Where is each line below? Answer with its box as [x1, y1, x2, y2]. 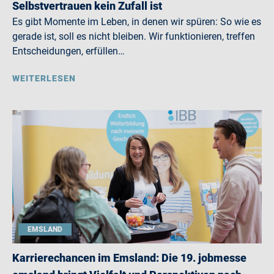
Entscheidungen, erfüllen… [12, 45, 125, 57]
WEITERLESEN [12, 73, 76, 83]
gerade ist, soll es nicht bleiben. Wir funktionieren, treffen [12, 31, 255, 42]
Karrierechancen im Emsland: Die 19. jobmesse [12, 251, 246, 264]
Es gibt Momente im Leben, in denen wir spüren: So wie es [12, 16, 261, 28]
